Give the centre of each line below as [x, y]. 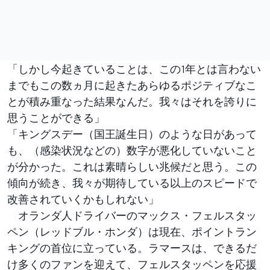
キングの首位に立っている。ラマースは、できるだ [132, 247]
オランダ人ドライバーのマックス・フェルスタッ [132, 215]
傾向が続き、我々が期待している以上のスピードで [132, 182]
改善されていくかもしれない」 [83, 199]
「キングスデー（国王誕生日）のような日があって [132, 133]
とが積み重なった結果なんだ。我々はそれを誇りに [132, 101]
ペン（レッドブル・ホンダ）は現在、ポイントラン [132, 231]
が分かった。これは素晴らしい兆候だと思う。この [132, 166]
